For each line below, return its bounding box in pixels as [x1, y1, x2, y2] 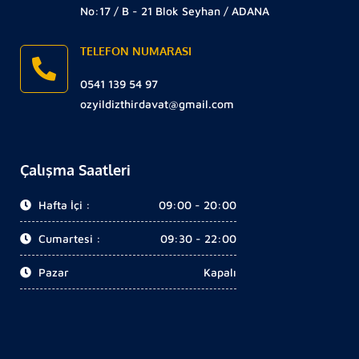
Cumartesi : [35, 232, 101, 246]
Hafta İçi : [35, 198, 91, 212]
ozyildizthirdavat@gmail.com [80, 97, 234, 111]
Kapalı [204, 265, 236, 280]
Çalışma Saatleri [20, 161, 131, 179]
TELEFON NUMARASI [80, 44, 192, 58]
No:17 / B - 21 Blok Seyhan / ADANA [80, 4, 269, 18]
